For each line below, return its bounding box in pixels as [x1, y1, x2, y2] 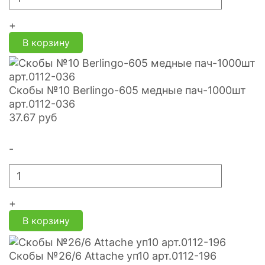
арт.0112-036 [9, 97, 75, 110]
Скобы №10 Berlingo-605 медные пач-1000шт [9, 83, 246, 96]
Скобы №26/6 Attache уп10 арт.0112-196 [9, 249, 216, 262]
